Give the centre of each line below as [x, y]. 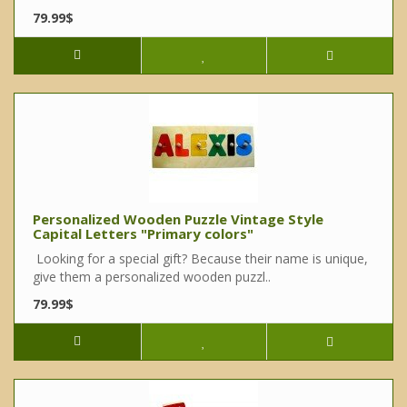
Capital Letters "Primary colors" [143, 234]
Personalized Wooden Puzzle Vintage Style [178, 219]
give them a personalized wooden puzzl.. [152, 277]
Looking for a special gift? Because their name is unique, [200, 259]
